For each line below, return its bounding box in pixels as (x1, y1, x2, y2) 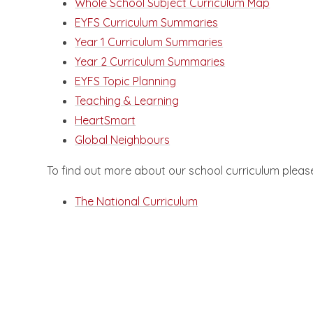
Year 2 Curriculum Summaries (75, 54, 226, 69)
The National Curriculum (75, 194, 198, 209)
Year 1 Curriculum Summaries (75, 35, 224, 50)
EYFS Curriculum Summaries (75, 15, 219, 30)
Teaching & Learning (75, 94, 180, 108)
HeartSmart (75, 113, 136, 128)
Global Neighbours (75, 133, 170, 147)
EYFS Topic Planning (75, 74, 177, 89)
